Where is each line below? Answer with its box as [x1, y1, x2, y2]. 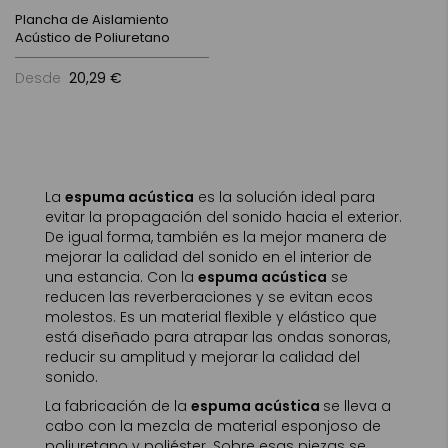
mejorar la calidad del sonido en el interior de [45, 247, 372, 267]
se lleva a [323, 396, 391, 416]
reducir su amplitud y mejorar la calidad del [45, 347, 360, 367]
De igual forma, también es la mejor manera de [45, 227, 387, 247]
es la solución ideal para [194, 187, 375, 207]
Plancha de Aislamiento [15, 10, 169, 29]
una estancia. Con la [45, 267, 198, 287]
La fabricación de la [45, 396, 191, 416]
